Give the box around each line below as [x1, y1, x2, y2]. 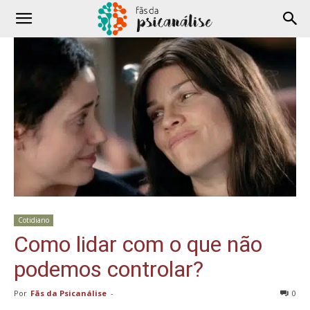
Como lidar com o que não [14, 230, 262, 257]
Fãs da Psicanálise [30, 287, 107, 298]
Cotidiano [18, 215, 49, 225]
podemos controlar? [14, 255, 203, 282]
